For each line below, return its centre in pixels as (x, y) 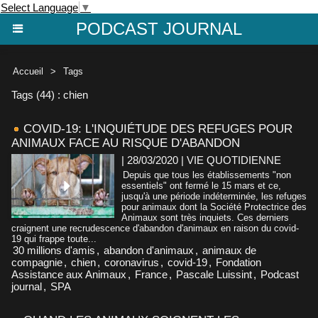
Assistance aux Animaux (69, 274)
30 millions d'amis (54, 250)
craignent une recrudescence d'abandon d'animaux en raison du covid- (155, 228)
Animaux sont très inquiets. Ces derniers (205, 217)
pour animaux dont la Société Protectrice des (214, 207)
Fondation (238, 262)
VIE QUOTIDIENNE (234, 160)
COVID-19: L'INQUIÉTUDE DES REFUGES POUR (158, 128)
